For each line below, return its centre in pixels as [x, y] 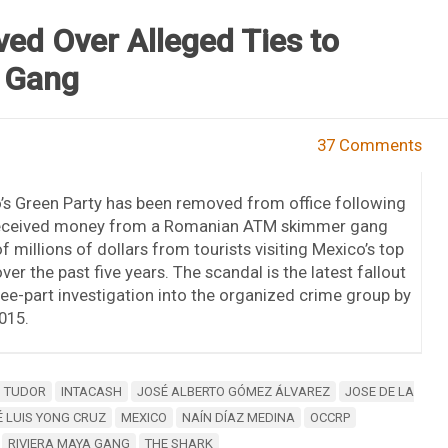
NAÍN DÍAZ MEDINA [238, 418]
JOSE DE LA [379, 392]
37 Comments [370, 144]
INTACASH [91, 392]
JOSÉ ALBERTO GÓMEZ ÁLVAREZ [233, 392]
